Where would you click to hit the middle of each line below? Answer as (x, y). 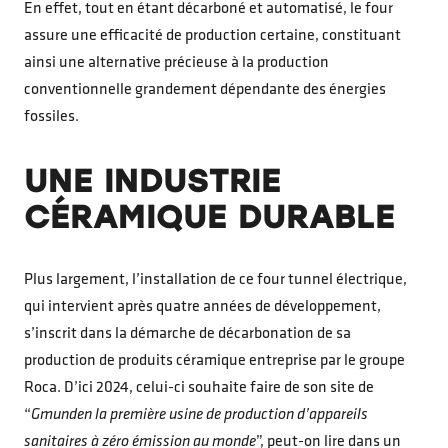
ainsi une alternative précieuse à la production (176, 62)
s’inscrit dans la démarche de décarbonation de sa (187, 333)
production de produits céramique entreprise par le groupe (214, 360)
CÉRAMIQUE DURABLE (209, 216)
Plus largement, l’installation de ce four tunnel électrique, (215, 279)
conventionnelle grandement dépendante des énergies (205, 89)
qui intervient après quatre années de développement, (202, 306)
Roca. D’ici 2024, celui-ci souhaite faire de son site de (199, 387)
